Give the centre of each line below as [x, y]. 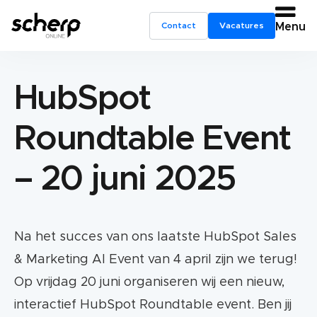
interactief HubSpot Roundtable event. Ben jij [153, 305]
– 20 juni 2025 [125, 180]
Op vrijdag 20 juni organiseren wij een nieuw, [149, 282]
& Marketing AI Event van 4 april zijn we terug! [156, 260]
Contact [179, 25]
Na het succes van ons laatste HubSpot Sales [155, 237]
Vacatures [242, 25]
